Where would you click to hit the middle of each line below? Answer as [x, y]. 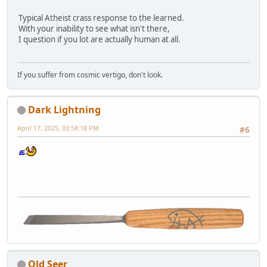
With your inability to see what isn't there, [94, 29]
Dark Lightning [64, 109]
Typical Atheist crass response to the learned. [101, 18]
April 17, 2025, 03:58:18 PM [58, 128]
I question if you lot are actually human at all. [100, 40]
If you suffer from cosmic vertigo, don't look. [90, 74]
